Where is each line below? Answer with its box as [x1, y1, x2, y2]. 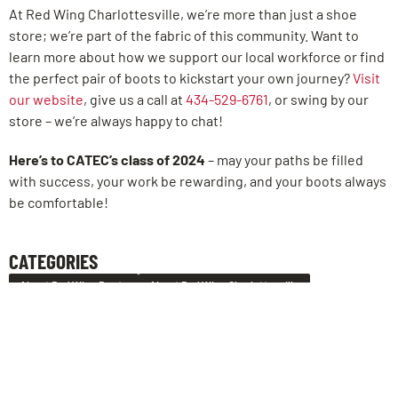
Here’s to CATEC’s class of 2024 [9, 151, 205, 169]
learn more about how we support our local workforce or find [9, 48, 385, 66]
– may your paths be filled [205, 151, 363, 169]
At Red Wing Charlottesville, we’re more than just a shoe [9, 5, 357, 23]
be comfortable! [9, 194, 108, 211]
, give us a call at [84, 91, 186, 108]
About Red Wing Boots [20, 279, 128, 292]
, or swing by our [268, 91, 369, 108]
